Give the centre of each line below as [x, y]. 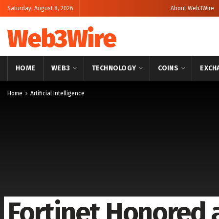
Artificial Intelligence [57, 93]
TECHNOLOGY [114, 68]
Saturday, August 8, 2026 [40, 8]
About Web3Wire [192, 8]
